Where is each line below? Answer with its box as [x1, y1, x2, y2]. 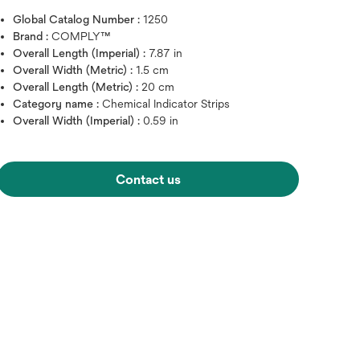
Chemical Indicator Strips [102, 97, 231, 110]
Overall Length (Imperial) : [13, 47, 149, 59]
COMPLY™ [51, 30, 112, 43]
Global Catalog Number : [13, 13, 144, 26]
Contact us [115, 172, 181, 187]
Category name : [13, 97, 103, 110]
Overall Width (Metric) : [13, 63, 137, 76]
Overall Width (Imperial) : [13, 114, 144, 127]
